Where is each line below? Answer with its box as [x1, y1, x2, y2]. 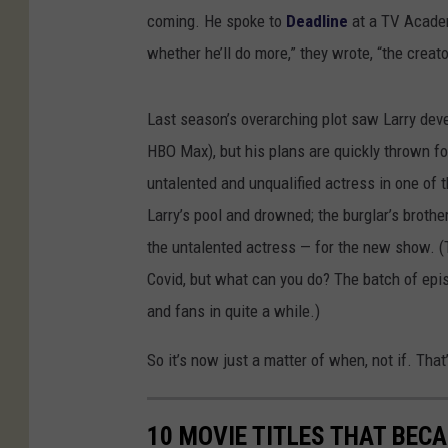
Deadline [286, 11, 348, 32]
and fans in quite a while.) [147, 301, 320, 322]
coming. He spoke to [147, 11, 286, 32]
